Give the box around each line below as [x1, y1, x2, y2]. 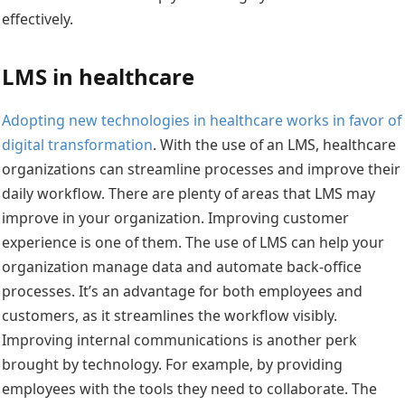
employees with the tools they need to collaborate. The [2, 378, 377, 399]
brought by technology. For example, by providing [2, 353, 343, 374]
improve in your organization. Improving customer [2, 207, 349, 228]
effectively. [2, 8, 73, 29]
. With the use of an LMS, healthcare [153, 134, 396, 155]
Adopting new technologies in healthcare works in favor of [2, 109, 401, 130]
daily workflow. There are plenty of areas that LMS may [2, 183, 375, 203]
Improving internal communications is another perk [2, 329, 357, 350]
